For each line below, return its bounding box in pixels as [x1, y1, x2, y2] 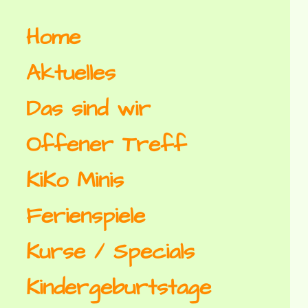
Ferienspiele [26, 201, 146, 232]
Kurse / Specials [26, 236, 195, 268]
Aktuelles [26, 58, 116, 89]
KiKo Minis [26, 165, 124, 197]
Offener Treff [26, 129, 187, 161]
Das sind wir [26, 93, 151, 125]
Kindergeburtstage [26, 272, 212, 304]
